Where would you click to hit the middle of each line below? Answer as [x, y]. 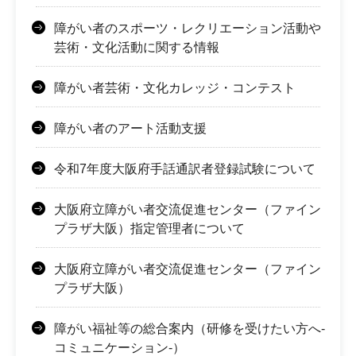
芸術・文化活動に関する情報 [137, 47]
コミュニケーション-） [120, 347]
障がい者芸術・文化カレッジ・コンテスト [175, 87]
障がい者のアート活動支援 [130, 128]
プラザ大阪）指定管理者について [149, 228]
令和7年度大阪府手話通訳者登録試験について [185, 168]
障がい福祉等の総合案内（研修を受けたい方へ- [190, 328]
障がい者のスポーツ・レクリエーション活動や [188, 28]
